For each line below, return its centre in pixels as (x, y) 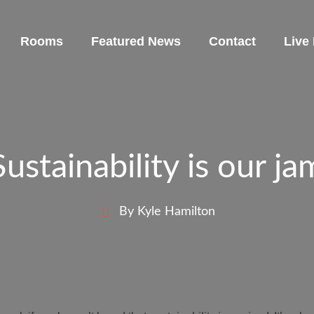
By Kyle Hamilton (167, 212)
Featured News (136, 41)
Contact (232, 41)
